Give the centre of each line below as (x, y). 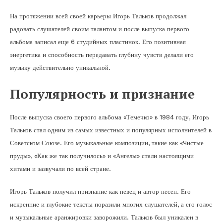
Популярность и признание (102, 93)
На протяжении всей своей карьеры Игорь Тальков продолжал (98, 16)
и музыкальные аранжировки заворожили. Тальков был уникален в (104, 217)
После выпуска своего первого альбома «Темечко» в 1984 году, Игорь (110, 117)
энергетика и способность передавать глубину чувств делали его (102, 55)
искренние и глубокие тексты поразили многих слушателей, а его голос (111, 204)
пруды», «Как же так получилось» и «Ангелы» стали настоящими (102, 156)
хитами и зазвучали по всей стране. (60, 168)
